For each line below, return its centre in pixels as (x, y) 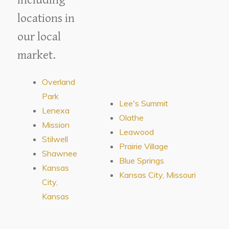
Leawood (137, 132)
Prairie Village (144, 146)
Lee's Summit (144, 103)
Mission (56, 124)
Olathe (132, 117)
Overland (59, 82)
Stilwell (55, 139)
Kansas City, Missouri (158, 175)
